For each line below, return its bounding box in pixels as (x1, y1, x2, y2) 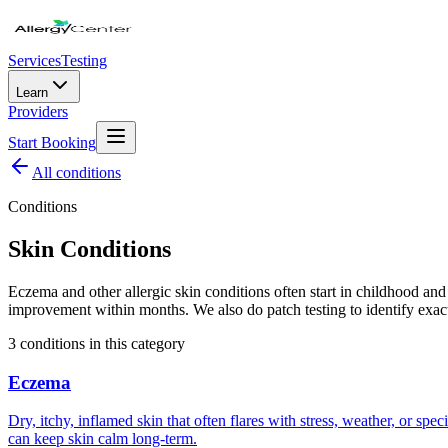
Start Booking (8, 134, 96, 151)
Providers (8, 103, 68, 120)
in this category (85, 334, 185, 352)
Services (8, 52, 61, 69)
